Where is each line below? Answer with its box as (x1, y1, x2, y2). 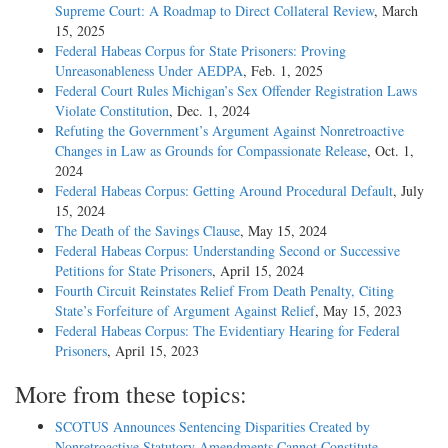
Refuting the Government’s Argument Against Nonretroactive (55, 120, 404, 140)
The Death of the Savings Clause (55, 220, 240, 240)
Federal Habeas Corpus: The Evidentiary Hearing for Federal (55, 320, 400, 340)
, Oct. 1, (367, 140, 414, 160)
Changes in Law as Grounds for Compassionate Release (55, 140, 367, 160)
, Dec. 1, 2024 (169, 100, 250, 120)
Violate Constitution (55, 100, 169, 120)
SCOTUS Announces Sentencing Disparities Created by (55, 416, 370, 436)
